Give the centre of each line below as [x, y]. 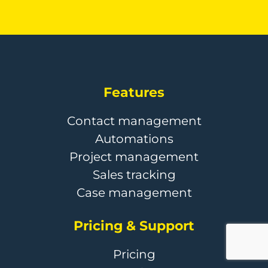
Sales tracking [134, 174]
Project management [134, 156]
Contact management [134, 121]
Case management [134, 192]
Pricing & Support [134, 226]
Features [134, 92]
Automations [134, 138]
